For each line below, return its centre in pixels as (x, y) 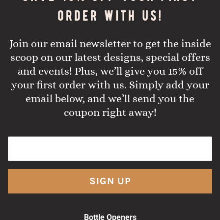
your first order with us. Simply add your (110, 84)
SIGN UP (110, 181)
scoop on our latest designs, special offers (110, 57)
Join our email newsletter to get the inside (110, 43)
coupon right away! (110, 112)
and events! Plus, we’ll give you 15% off (110, 71)
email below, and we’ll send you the (110, 98)
